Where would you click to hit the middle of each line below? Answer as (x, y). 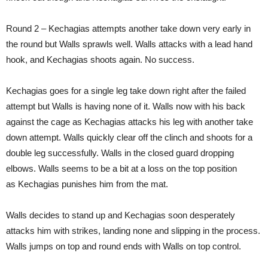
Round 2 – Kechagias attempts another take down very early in (128, 29)
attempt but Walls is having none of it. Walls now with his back (126, 106)
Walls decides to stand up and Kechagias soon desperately (121, 215)
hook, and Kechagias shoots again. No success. (100, 60)
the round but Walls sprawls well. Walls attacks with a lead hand (129, 44)
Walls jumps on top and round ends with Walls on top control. (124, 246)
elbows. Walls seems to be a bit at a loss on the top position (121, 169)
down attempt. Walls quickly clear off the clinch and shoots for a (129, 138)
